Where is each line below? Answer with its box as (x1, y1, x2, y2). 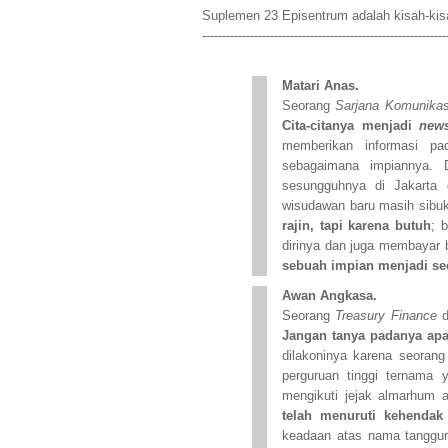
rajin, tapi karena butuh (282, 219, 432, 233)
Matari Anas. (282, 79, 359, 93)
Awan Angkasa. (282, 289, 381, 303)
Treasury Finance (335, 309, 437, 323)
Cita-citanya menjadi (282, 119, 420, 133)
